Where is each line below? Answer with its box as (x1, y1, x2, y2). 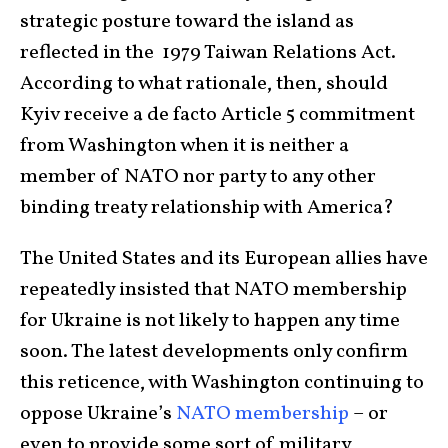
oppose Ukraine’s (20, 399, 176, 428)
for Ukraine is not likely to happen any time (20, 306, 400, 335)
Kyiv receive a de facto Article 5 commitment (20, 100, 415, 129)
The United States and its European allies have (20, 244, 428, 273)
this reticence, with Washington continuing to (20, 368, 424, 397)
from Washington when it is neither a (20, 131, 349, 160)
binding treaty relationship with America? (20, 193, 394, 222)
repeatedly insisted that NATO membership (20, 275, 407, 304)
